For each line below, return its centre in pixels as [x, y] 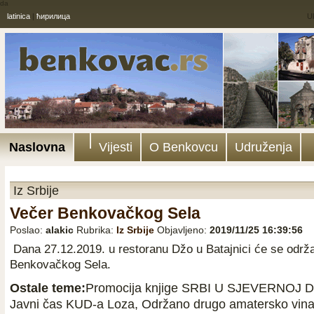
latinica [19, 16]
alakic [60, 230]
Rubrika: [96, 230]
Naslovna [37, 147]
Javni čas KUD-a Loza [72, 304]
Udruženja [264, 147]
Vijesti [116, 147]
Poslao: [28, 230]
